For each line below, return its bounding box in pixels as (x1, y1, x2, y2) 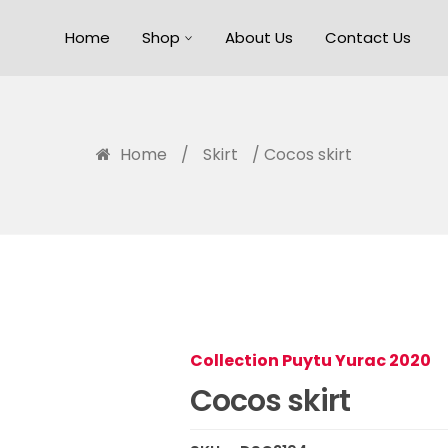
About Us (224, 27, 293, 49)
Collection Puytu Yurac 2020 (190, 349, 432, 372)
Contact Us (324, 27, 411, 49)
